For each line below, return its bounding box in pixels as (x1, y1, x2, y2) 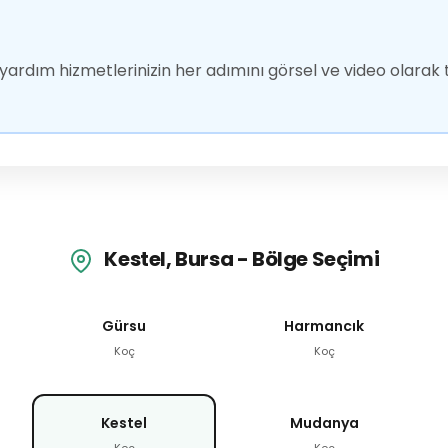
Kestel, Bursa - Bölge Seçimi (100, 245, 380, 274)
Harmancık (284, 315, 364, 336)
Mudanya (289, 412, 359, 433)
